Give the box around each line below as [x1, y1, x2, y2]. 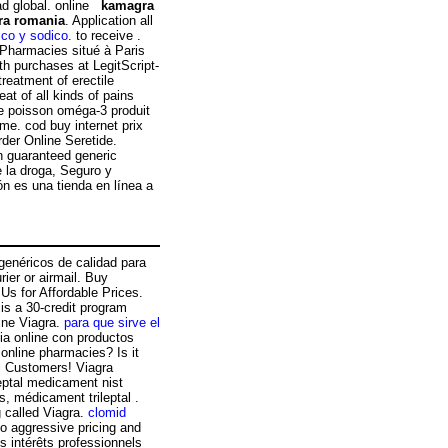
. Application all [65, 12, 153, 28]
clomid [88, 405, 126, 421]
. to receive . [68, 27, 141, 43]
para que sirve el [64, 315, 160, 331]
